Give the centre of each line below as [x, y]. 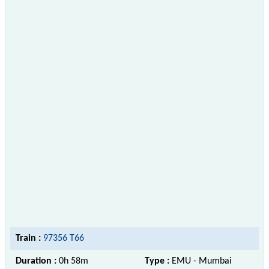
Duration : [37, 261]
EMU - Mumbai [202, 261]
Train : [28, 238]
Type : [158, 261]
